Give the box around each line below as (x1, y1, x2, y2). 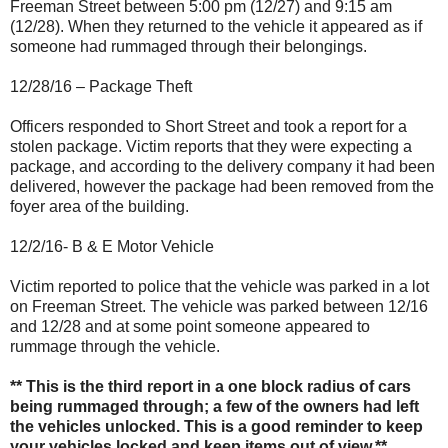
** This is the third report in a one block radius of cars (10, 377, 411, 395)
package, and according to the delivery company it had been (10, 157, 435, 175)
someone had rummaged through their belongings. (10, 37, 367, 55)
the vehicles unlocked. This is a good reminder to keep (10, 417, 423, 435)
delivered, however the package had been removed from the (10, 177, 434, 195)
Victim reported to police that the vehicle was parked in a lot (10, 277, 429, 295)
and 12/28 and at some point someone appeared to (10, 317, 370, 335)
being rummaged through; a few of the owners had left (10, 397, 419, 415)
